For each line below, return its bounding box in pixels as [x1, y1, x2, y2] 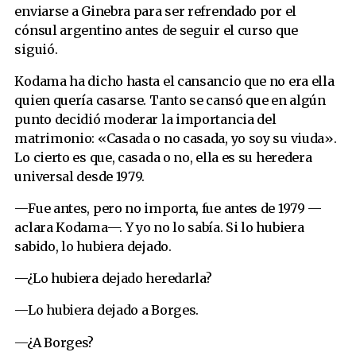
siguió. [14, 41, 58, 57]
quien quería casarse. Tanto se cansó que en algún [14, 91, 326, 108]
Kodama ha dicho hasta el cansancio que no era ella [14, 72, 335, 89]
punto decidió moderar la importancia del [14, 110, 277, 127]
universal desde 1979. [14, 168, 145, 184]
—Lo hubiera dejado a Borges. [14, 302, 199, 319]
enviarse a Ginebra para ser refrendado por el [14, 2, 296, 19]
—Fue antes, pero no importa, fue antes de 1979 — [14, 199, 323, 216]
